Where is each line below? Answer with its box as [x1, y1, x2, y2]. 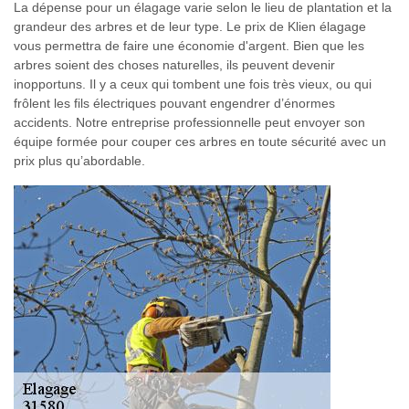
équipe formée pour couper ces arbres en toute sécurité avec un [14, 134, 386, 149]
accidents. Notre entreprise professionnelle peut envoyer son [14, 115, 365, 130]
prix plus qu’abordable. [14, 153, 145, 168]
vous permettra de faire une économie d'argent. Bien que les [14, 38, 364, 53]
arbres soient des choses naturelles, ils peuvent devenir [14, 58, 335, 72]
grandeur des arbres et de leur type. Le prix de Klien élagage [14, 19, 366, 34]
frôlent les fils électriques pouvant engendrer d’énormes [14, 96, 335, 110]
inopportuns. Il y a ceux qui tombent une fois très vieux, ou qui [14, 77, 372, 91]
